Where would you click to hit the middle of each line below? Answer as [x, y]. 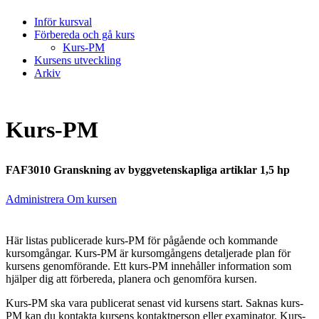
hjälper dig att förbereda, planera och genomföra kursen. [131, 279]
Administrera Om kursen [61, 199]
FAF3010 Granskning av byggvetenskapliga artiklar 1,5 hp [148, 169]
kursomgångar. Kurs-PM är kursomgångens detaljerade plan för [148, 253]
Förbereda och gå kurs [84, 34]
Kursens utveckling [78, 60]
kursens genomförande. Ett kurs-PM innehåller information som [148, 266]
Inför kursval [63, 21]
